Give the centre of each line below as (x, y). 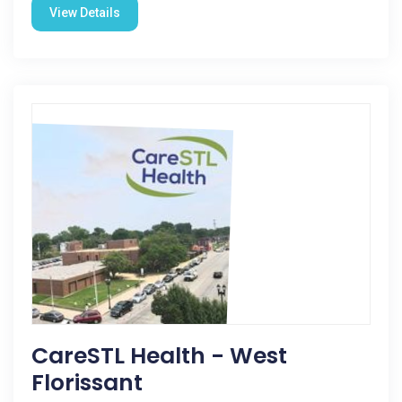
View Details (85, 13)
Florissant (87, 383)
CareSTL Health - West (159, 356)
